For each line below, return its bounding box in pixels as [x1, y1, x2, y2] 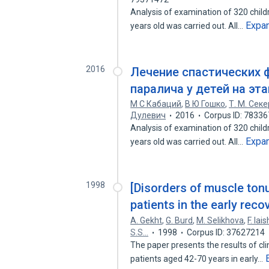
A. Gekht [130, 216, 163, 225]
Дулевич [130, 110, 166, 120]
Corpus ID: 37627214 [187, 228, 265, 237]
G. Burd [166, 216, 193, 225]
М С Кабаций [130, 99, 182, 109]
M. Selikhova [196, 216, 244, 225]
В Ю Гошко [185, 99, 226, 109]
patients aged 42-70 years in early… [130, 254, 265, 264]
